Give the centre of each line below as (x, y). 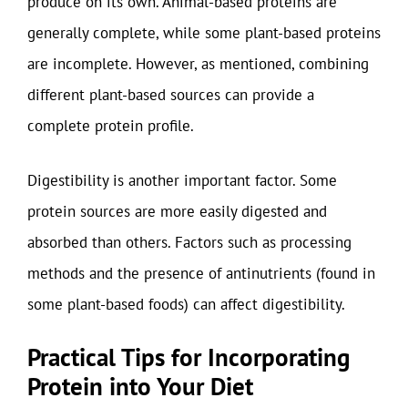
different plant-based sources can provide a (171, 95)
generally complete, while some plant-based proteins (204, 33)
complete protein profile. (111, 126)
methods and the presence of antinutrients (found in (201, 273)
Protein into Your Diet (140, 386)
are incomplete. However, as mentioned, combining (198, 64)
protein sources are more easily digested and (177, 211)
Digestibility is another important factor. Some (182, 180)
